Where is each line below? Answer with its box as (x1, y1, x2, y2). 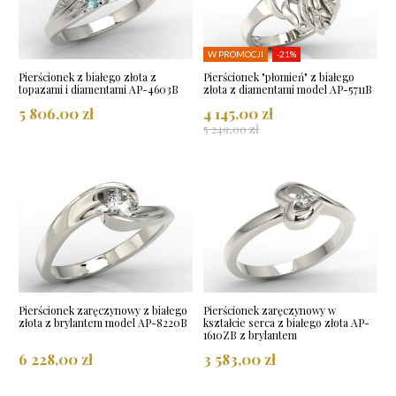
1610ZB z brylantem (203, 327, 297, 342)
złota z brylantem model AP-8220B (19, 315, 187, 330)
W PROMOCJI (208, 48, 263, 59)
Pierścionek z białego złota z (19, 69, 156, 84)
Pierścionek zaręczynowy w (203, 302, 336, 317)
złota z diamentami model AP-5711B (203, 81, 372, 96)
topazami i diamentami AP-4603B (19, 81, 179, 96)
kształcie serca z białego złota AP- (203, 315, 369, 330)
